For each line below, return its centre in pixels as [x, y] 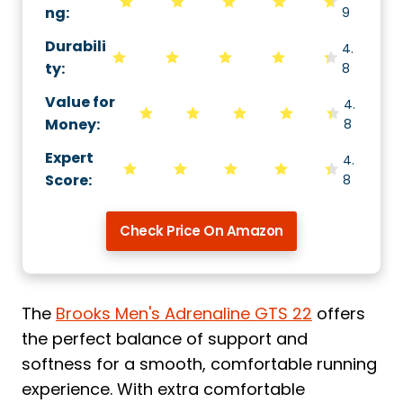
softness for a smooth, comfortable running [199, 364]
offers [339, 313]
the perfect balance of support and [165, 339]
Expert [69, 158]
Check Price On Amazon [201, 231]
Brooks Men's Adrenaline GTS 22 [184, 313]
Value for [80, 102]
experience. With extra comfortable [163, 389]
